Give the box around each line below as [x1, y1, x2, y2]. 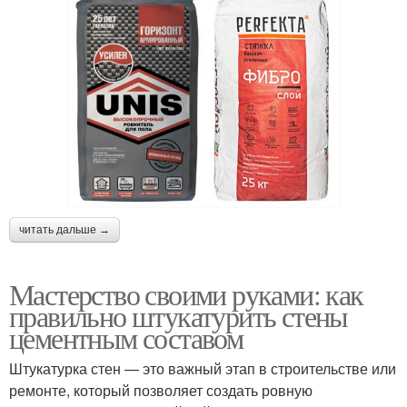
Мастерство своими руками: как [9, 273, 363, 313]
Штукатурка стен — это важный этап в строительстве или [9, 357, 396, 379]
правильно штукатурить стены [9, 295, 348, 335]
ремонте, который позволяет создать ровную [9, 379, 313, 401]
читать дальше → [19, 223, 110, 236]
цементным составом [9, 317, 243, 357]
